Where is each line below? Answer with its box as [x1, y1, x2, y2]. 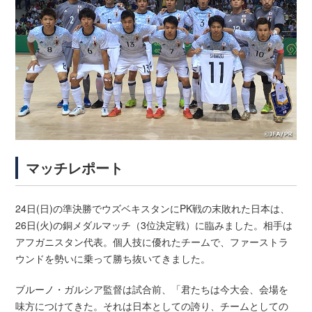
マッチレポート [26, 157, 124, 178]
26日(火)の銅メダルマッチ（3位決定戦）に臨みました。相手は [15, 217, 293, 232]
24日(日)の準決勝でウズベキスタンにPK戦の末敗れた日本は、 [15, 201, 290, 215]
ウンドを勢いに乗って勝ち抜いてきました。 [15, 251, 211, 265]
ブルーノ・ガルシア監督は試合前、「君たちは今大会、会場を [15, 281, 289, 296]
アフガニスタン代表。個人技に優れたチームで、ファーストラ [15, 234, 289, 249]
